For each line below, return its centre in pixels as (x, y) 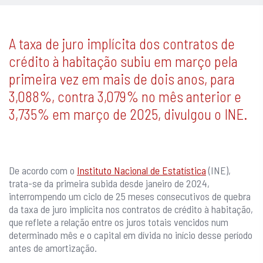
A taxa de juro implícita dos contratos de (122, 44)
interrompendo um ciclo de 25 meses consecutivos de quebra (130, 196)
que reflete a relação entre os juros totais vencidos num (119, 222)
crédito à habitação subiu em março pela (123, 61)
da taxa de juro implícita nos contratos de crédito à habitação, (131, 209)
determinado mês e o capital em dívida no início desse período (131, 235)
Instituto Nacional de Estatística (141, 171)
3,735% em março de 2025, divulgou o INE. (128, 114)
